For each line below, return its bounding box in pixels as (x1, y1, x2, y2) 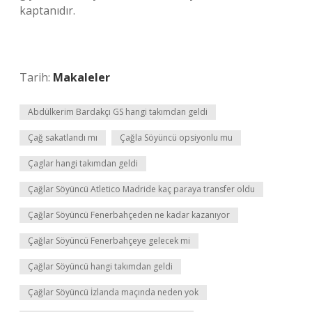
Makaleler (53, 70, 110, 85)
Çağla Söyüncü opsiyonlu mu (120, 132, 233, 143)
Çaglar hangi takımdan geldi (28, 157, 138, 169)
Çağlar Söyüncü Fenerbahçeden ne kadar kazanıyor (28, 209, 230, 221)
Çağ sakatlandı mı (28, 132, 97, 143)
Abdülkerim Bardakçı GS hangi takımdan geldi (28, 106, 208, 118)
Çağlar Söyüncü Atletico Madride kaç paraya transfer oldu (28, 183, 255, 195)
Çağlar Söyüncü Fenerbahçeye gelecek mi (28, 235, 190, 247)
